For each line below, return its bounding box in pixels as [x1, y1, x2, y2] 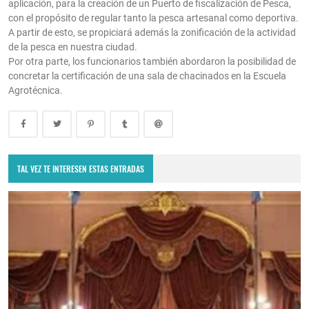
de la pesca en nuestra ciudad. [8, 41, 137, 53]
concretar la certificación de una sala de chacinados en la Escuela [8, 70, 286, 82]
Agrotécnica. [8, 85, 63, 97]
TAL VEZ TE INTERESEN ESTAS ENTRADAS [17, 162, 145, 175]
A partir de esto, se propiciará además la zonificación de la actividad [8, 27, 296, 39]
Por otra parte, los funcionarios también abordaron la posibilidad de [8, 56, 296, 68]
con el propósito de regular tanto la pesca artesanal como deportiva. [8, 12, 299, 24]
